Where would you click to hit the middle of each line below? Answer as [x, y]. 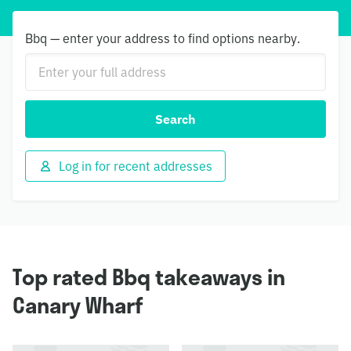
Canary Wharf [78, 305]
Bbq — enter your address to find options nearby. [163, 38]
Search [175, 119]
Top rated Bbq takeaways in [149, 277]
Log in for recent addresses [136, 166]
